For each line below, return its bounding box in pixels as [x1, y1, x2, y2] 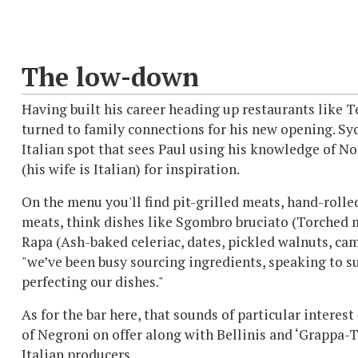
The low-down [22, 60, 199, 94]
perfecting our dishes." [22, 272, 166, 292]
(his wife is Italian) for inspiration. [22, 160, 240, 179]
